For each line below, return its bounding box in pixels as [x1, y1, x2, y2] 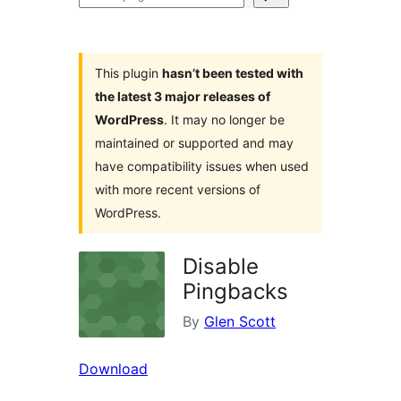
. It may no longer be [164, 112, 285, 127]
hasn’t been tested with [162, 65, 303, 81]
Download [79, 360, 148, 378]
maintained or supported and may [95, 135, 294, 150]
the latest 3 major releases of [95, 89, 270, 104]
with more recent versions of [95, 182, 260, 197]
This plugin [95, 65, 162, 81]
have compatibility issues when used [95, 158, 309, 174]
